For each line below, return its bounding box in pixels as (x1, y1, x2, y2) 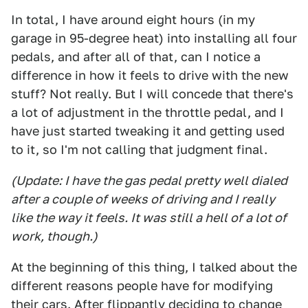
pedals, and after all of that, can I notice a (11, 49, 261, 65)
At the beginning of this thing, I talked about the (11, 260, 297, 275)
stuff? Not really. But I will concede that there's (11, 87, 294, 102)
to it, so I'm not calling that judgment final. (11, 142, 267, 157)
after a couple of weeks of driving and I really (11, 192, 275, 207)
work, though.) (11, 229, 98, 244)
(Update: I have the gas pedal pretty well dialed (11, 173, 287, 188)
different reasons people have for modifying (11, 278, 273, 294)
